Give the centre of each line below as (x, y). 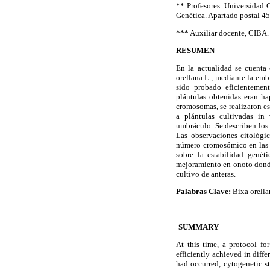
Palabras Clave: (203, 192)
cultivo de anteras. (206, 174)
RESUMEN (195, 50)
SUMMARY (199, 227)
